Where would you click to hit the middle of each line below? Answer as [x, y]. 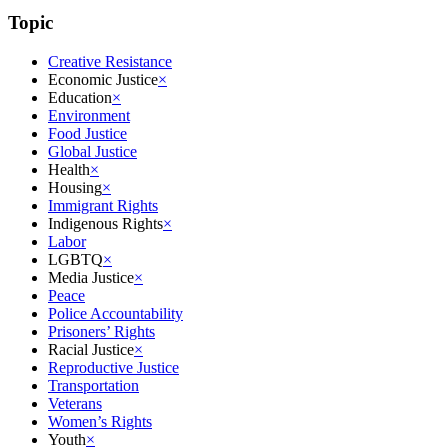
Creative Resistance [110, 61]
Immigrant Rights [103, 205]
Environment [89, 115]
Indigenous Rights [105, 223]
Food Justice [87, 133]
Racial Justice [91, 349]
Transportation [93, 385]
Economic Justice [103, 79]
